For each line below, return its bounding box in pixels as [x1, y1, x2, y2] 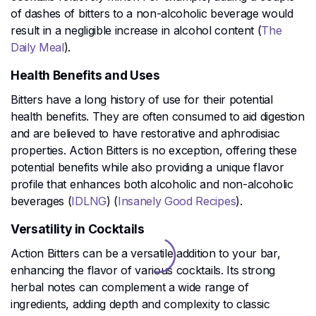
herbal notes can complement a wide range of [11, 279, 249, 294]
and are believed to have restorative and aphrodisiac [11, 126, 280, 140]
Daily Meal [11, 39, 64, 54]
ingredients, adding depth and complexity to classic [11, 296, 270, 311]
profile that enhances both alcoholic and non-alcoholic [11, 176, 293, 191]
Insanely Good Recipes [117, 193, 236, 208]
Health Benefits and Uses [11, 67, 160, 83]
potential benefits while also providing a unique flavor [11, 159, 284, 174]
